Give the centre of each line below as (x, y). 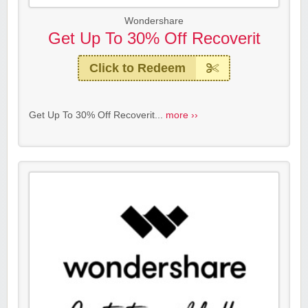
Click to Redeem (137, 68)
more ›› (182, 115)
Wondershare (154, 21)
